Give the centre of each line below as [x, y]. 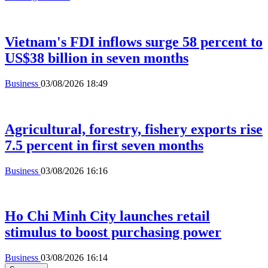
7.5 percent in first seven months [104, 145]
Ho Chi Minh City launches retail [107, 216]
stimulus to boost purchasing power [113, 232]
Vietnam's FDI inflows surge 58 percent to [134, 42]
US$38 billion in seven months [97, 58]
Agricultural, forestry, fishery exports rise [134, 129]
